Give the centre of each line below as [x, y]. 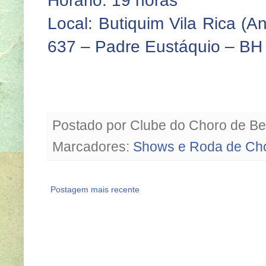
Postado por [91, 126]
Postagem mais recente [95, 190]
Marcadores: [93, 147]
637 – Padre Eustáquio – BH [155, 47]
